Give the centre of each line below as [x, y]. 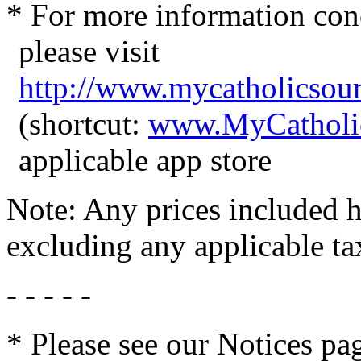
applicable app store [145, 160]
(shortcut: [83, 123]
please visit [89, 51]
